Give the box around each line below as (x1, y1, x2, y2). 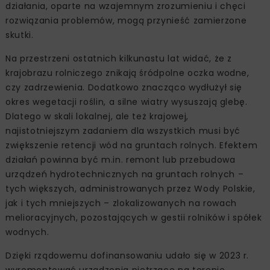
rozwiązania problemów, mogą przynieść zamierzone (5, 14, 247, 27)
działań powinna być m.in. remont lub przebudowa (5, 153, 236, 166)
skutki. (5, 28, 34, 41)
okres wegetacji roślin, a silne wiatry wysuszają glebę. (5, 95, 248, 108)
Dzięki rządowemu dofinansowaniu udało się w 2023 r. (5, 249, 250, 262)
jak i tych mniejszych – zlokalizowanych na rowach (5, 196, 237, 209)
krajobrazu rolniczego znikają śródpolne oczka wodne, (5, 66, 250, 79)
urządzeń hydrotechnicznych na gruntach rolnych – (5, 168, 244, 180)
